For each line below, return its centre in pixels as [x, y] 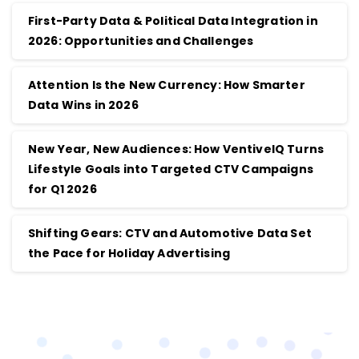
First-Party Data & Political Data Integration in [173, 21]
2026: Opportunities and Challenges [141, 41]
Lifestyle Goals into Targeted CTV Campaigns [171, 169]
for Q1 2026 [63, 190]
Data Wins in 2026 [83, 105]
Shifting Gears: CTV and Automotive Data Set [170, 234]
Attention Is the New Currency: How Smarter [167, 85]
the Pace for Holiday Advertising [129, 254]
